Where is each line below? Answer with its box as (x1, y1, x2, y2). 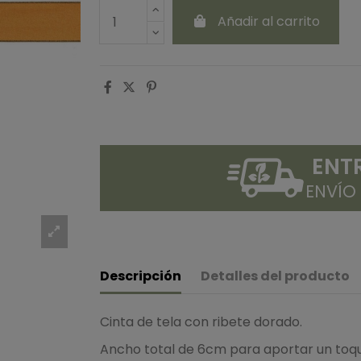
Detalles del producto (201, 266, 350, 285)
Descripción (100, 266, 181, 285)
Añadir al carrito (217, 12, 320, 31)
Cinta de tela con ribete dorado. (100, 312, 302, 331)
